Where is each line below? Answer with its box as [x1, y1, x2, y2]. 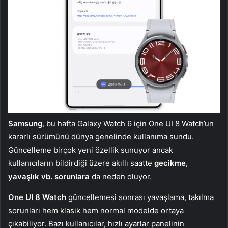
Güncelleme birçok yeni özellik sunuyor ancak [8, 145, 173, 155]
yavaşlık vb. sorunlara [8, 172, 90, 182]
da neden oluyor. [90, 172, 152, 182]
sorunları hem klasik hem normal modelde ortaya [8, 206, 184, 216]
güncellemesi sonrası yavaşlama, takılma [66, 192, 214, 203]
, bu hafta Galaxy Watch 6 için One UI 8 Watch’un [42, 119, 214, 129]
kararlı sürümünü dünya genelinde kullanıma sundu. [8, 132, 194, 142]
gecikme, [154, 158, 188, 168]
